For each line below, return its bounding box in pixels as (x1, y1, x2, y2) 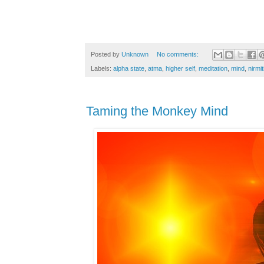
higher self (166, 65, 195, 72)
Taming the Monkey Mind (86, 104, 228, 119)
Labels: (91, 65, 113, 72)
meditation (199, 65, 227, 72)
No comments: (156, 50, 200, 58)
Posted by (91, 50, 121, 58)
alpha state (113, 65, 144, 72)
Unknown (121, 50, 148, 58)
